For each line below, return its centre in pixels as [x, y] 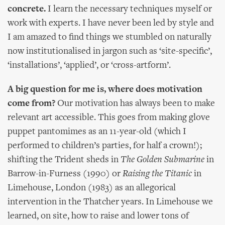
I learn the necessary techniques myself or [129, 9]
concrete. [27, 9]
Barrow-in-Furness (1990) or [65, 174]
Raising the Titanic [157, 174]
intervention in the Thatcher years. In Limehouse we [110, 202]
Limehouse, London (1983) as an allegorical [92, 188]
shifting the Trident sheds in [64, 160]
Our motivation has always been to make [135, 104]
